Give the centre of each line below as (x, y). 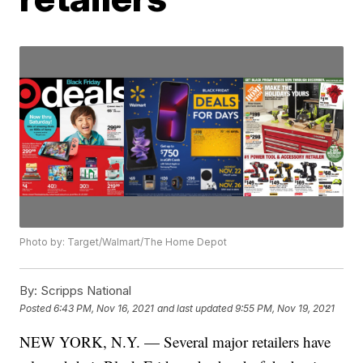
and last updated (195, 308)
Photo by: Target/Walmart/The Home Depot (124, 242)
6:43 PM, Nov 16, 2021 (104, 308)
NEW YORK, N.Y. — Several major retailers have (175, 342)
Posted (37, 308)
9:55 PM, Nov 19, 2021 (285, 308)
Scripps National (85, 291)
